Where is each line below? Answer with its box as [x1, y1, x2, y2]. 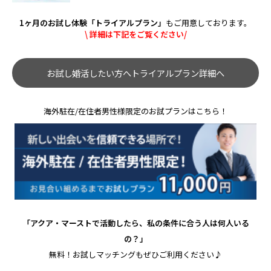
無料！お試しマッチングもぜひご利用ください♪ [49, 248, 222, 260]
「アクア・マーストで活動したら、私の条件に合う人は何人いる [22, 217, 249, 229]
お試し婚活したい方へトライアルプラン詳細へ [47, 67, 224, 80]
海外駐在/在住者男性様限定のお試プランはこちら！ [44, 105, 227, 117]
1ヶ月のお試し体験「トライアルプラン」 [19, 16, 166, 28]
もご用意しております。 [166, 16, 252, 28]
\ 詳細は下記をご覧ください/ [84, 28, 187, 40]
